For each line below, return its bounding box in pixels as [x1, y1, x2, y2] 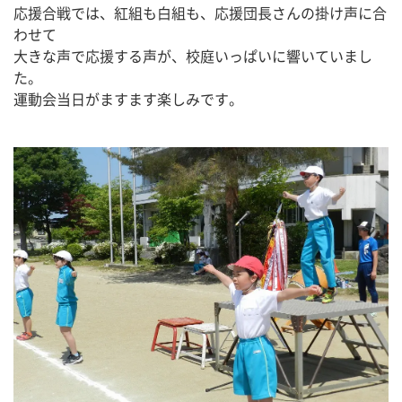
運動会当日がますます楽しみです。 [13, 90, 243, 109]
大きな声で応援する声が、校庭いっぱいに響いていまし [13, 47, 372, 66]
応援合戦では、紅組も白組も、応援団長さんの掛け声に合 [13, 4, 387, 23]
